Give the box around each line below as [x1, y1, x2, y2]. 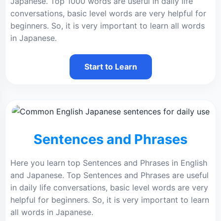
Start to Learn [84, 62, 137, 72]
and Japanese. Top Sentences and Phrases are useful [10, 170, 209, 180]
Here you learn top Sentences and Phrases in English [10, 158, 207, 168]
